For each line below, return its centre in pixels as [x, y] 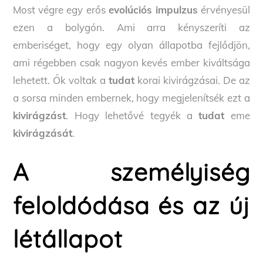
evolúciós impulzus [153, 10]
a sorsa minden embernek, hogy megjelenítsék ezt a [131, 98]
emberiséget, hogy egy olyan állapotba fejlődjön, [131, 45]
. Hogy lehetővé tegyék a [132, 116]
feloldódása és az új [131, 205]
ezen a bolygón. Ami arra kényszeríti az [131, 28]
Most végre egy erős [61, 10]
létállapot [68, 239]
